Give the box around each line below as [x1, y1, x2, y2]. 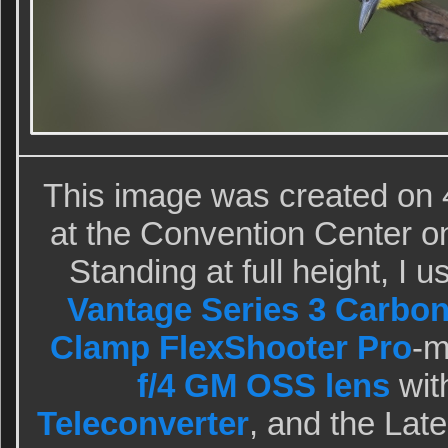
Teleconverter [36, 405, 249, 442]
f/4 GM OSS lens [137, 367, 390, 404]
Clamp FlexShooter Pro [50, 329, 412, 366]
